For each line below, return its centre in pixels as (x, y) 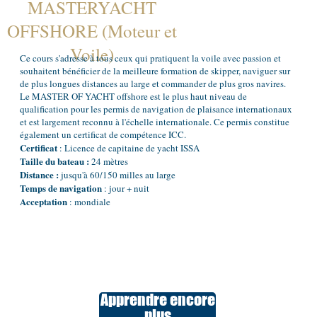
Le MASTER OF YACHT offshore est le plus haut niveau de (133, 97)
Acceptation (43, 202)
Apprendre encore (157, 300)
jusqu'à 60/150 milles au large (117, 175)
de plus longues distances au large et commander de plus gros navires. (152, 84)
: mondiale (88, 202)
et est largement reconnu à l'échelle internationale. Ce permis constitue (154, 122)
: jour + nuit (125, 189)
